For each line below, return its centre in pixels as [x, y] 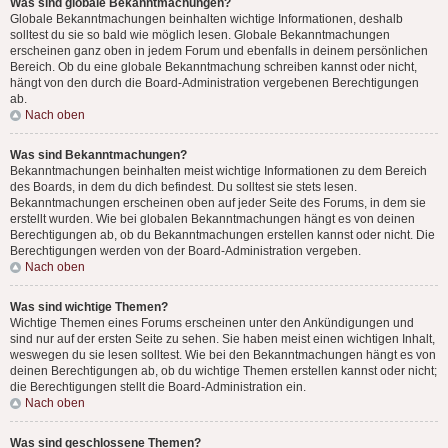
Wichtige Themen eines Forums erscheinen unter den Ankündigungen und [212, 323]
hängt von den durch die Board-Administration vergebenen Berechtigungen [214, 83]
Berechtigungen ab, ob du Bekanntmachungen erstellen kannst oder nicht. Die [222, 235]
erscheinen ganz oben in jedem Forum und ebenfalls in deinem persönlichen [219, 51]
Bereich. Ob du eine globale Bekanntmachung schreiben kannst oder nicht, [213, 67]
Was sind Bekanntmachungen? [98, 155]
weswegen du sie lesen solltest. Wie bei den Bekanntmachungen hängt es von [223, 355]
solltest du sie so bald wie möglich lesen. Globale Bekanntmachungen [200, 35]
